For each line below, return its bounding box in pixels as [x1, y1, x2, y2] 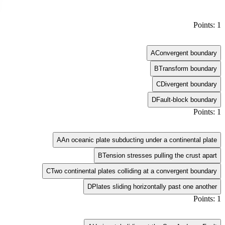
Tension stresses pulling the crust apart [102, 151, 217, 159]
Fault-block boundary [156, 95, 217, 103]
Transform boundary [159, 64, 217, 72]
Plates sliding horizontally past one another [92, 182, 217, 190]
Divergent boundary [161, 80, 217, 88]
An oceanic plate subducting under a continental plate [61, 136, 217, 144]
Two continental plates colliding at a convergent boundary [51, 167, 217, 175]
